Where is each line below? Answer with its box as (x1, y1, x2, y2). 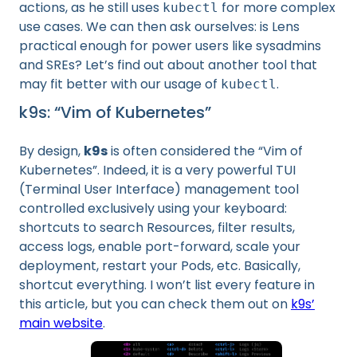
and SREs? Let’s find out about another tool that (19, 56, 317, 74)
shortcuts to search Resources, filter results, (19, 218, 295, 237)
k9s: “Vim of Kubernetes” (19, 101, 211, 124)
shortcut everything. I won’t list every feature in (19, 276, 315, 294)
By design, (19, 142, 84, 160)
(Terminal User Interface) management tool (19, 180, 299, 198)
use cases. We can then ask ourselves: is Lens (19, 18, 300, 36)
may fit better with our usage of (19, 75, 221, 93)
